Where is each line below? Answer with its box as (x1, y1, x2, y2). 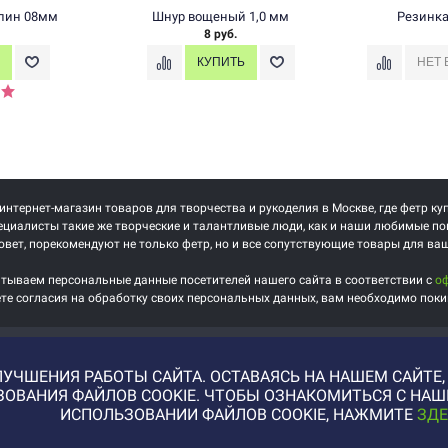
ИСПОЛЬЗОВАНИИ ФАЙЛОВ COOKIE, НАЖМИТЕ (60, 405, 417, 425)
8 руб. (204, 27, 237, 42)
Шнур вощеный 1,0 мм (152, 9, 289, 25)
